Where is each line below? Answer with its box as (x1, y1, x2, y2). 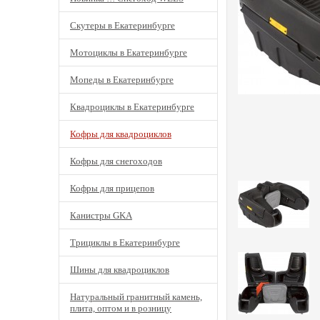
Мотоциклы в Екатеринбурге (70, 47, 187, 58)
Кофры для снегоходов (70, 156, 162, 166)
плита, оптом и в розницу (70, 303, 171, 314)
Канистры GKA (70, 210, 132, 221)
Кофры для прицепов (70, 183, 154, 194)
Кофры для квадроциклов (70, 129, 171, 139)
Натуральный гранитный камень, (70, 291, 202, 302)
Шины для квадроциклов (70, 264, 169, 275)
